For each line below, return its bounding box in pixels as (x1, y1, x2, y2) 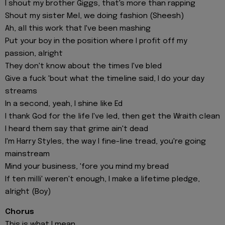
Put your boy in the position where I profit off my (5, 37, 187, 45)
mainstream (5, 150, 50, 158)
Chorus (5, 208, 34, 216)
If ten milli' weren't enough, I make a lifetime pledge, (5, 175, 200, 183)
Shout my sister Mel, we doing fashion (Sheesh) (5, 12, 184, 20)
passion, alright (5, 49, 63, 58)
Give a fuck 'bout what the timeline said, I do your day (5, 74, 204, 83)
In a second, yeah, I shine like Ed (5, 99, 123, 108)
